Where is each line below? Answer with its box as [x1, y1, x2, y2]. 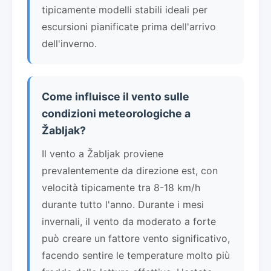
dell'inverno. [42, 37, 97, 50]
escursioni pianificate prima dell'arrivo [42, 20, 216, 33]
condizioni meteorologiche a [42, 106, 191, 120]
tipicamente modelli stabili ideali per [42, 3, 207, 16]
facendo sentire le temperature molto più [42, 249, 230, 261]
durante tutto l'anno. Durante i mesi [42, 198, 204, 211]
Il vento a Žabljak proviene [42, 147, 163, 160]
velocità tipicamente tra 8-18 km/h [42, 181, 200, 194]
